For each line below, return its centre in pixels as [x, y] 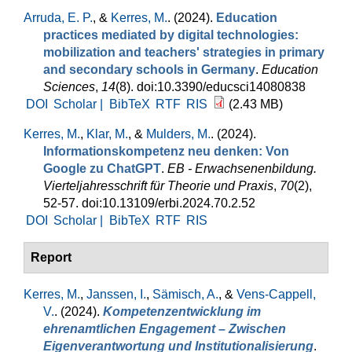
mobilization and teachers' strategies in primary [184, 52]
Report [51, 257]
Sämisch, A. [185, 294]
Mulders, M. [178, 134]
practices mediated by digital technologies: [171, 35]
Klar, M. [107, 134]
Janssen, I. [116, 294]
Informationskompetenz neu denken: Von [166, 151]
